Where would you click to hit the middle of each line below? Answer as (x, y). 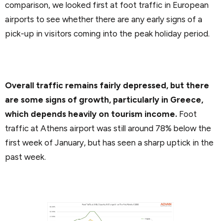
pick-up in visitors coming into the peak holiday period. (107, 33)
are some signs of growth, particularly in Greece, (104, 100)
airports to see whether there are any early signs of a (104, 19)
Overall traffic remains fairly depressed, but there (107, 86)
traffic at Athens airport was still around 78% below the (108, 129)
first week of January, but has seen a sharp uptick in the (109, 143)
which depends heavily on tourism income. (91, 114)
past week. (25, 157)
